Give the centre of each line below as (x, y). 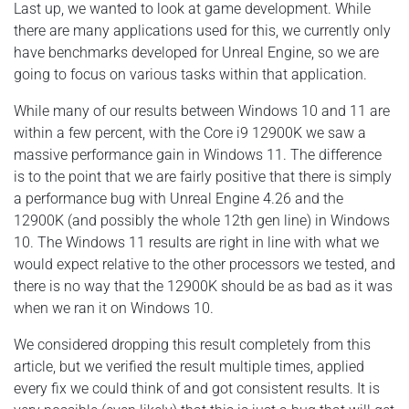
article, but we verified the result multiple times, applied (189, 366)
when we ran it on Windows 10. (114, 308)
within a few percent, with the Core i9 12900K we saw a (190, 132)
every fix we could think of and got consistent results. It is (197, 388)
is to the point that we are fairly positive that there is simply (203, 176)
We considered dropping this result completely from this (192, 344)
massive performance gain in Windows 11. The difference (198, 154)
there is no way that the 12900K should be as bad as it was (203, 286)
